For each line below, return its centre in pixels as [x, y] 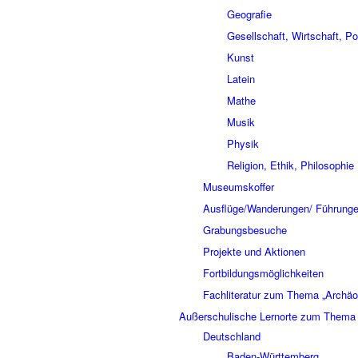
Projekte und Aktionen [254, 251]
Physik [243, 143]
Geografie [249, 14]
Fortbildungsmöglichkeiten [263, 273]
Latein [241, 79]
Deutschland [232, 336]
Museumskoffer [239, 187]
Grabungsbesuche [245, 230]
